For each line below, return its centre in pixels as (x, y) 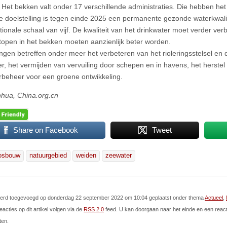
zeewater (119, 155)
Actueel (214, 197)
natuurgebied (48, 155)
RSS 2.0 (94, 209)
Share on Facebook (46, 130)
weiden (86, 155)
